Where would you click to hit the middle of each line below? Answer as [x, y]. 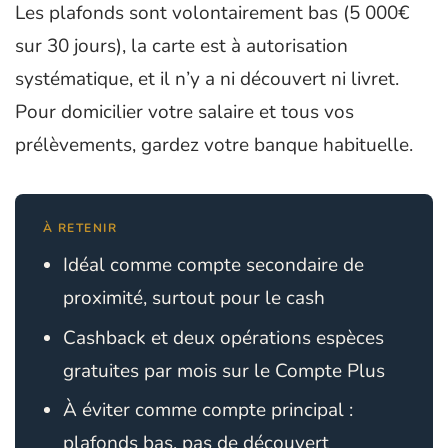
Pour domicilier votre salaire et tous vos [184, 112]
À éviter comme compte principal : [208, 410]
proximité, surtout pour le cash [194, 298]
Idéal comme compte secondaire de [213, 265]
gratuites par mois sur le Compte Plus [224, 370]
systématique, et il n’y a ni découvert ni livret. [207, 79]
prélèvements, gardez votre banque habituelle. [214, 145]
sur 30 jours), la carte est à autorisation [181, 46]
